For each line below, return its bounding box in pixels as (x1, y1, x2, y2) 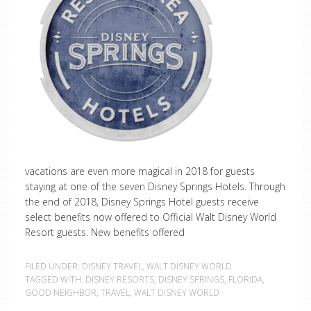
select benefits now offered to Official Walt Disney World (24, 210, 276, 224)
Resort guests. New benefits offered (24, 226, 187, 239)
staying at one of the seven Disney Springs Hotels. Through (24, 180, 285, 193)
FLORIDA (228, 274, 262, 285)
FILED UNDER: (24, 260, 82, 272)
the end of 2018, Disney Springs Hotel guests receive (24, 195, 259, 208)
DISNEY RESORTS (85, 274, 154, 285)
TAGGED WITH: (24, 274, 85, 285)
